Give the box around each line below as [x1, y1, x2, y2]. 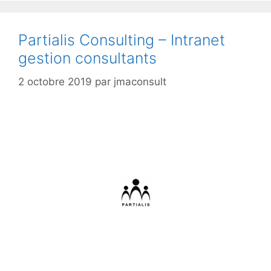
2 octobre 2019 [18, 75, 92, 88]
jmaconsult [114, 75, 166, 88]
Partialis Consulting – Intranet [18, 31, 225, 50]
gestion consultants [18, 49, 157, 68]
